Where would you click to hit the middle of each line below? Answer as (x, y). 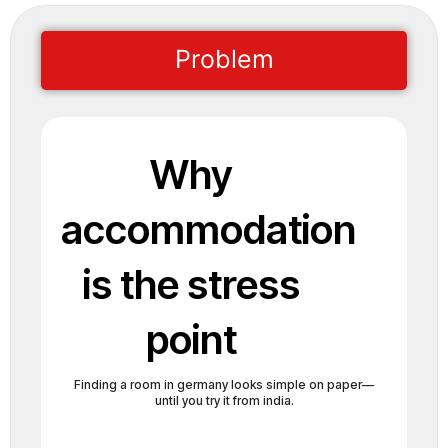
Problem (224, 58)
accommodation (208, 229)
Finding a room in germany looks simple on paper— (224, 384)
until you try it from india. (224, 400)
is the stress (191, 284)
